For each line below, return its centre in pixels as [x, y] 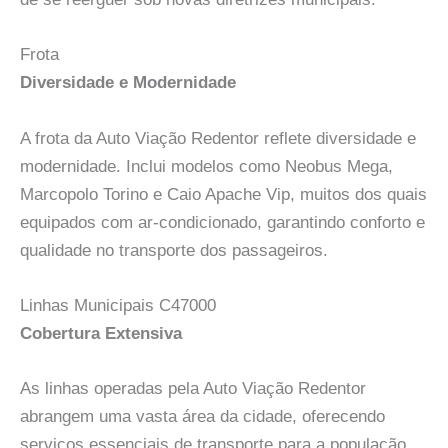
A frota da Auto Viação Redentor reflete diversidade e [218, 138]
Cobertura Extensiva [101, 333]
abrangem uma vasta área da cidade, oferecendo [202, 416]
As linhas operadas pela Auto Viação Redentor [193, 388]
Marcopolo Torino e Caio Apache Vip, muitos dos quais [223, 194]
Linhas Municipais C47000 [118, 305]
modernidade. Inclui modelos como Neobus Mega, [206, 166]
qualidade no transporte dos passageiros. [174, 250]
